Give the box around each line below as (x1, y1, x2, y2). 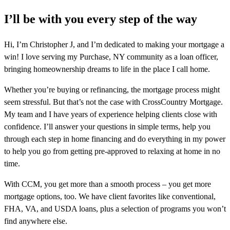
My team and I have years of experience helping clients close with (4, 110, 217, 119)
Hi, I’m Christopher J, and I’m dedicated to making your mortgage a (4, 40, 224, 49)
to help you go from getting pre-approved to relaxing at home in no (4, 147, 220, 156)
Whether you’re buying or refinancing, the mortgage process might (4, 85, 220, 94)
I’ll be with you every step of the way (4, 12, 197, 26)
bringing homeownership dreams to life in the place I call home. (4, 65, 210, 74)
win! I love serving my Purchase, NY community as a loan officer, (4, 52, 218, 62)
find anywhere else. (4, 217, 67, 226)
